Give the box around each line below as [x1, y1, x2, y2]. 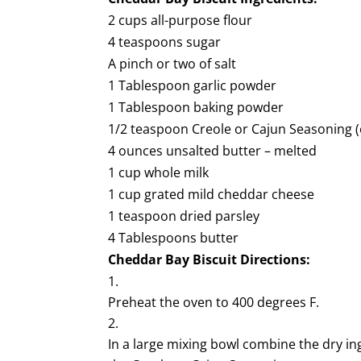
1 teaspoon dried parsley [108, 207, 260, 225]
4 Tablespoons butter [108, 229, 239, 247]
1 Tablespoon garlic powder [108, 77, 277, 94]
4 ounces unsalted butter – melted [108, 142, 317, 160]
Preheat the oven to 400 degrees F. [108, 293, 320, 311]
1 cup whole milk [108, 164, 210, 181]
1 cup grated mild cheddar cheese [108, 185, 315, 203]
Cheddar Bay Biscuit [108, 251, 238, 268]
